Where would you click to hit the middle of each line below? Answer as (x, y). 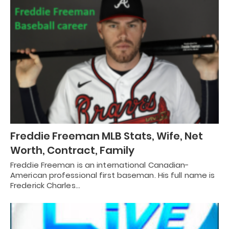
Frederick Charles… (45, 185)
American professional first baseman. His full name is (113, 175)
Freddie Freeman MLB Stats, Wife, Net (107, 136)
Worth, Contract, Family (72, 150)
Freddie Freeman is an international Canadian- (100, 165)
